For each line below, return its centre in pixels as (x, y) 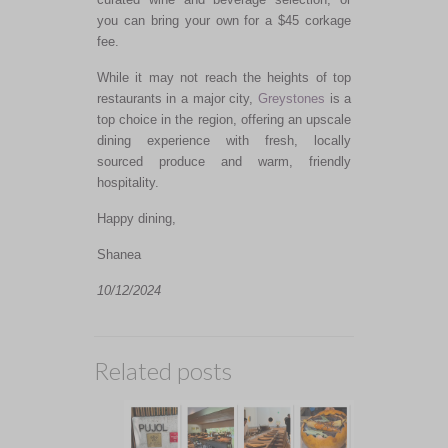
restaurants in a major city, (177, 98)
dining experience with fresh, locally (224, 140)
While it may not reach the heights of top (224, 77)
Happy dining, (136, 218)
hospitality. (127, 182)
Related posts (163, 370)
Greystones (292, 98)
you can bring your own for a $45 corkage (224, 20)
